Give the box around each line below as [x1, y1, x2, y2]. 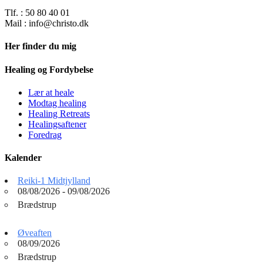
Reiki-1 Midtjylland [18, 176, 90, 186]
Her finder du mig [5, 41, 76, 52]
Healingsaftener [28, 119, 86, 129]
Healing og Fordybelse [5, 64, 93, 75]
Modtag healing [28, 97, 86, 108]
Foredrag [28, 129, 62, 140]
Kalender [5, 153, 42, 163]
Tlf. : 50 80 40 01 [5, 7, 70, 18]
